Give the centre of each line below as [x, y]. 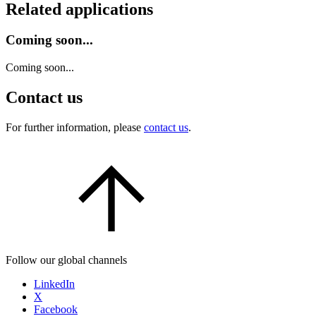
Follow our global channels [66, 260]
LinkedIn [54, 284]
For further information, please [75, 127]
